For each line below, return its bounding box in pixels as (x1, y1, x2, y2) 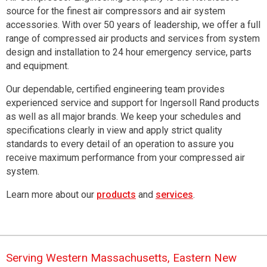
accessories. (6, 18, 60, 30)
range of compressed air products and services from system (6, 32, 260, 44)
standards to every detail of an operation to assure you (6, 138, 234, 150)
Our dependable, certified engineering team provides (6, 83, 225, 95)
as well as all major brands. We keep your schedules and (6, 110, 241, 122)
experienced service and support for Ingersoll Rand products (6, 97, 259, 108)
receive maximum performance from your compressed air (6, 151, 245, 163)
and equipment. (6, 60, 69, 72)
